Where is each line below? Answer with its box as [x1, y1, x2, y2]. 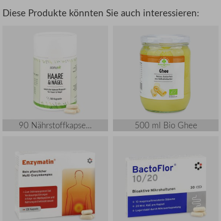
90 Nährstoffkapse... [19, 119, 92, 131]
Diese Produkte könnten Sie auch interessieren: [2, 6, 199, 19]
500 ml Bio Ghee [134, 119, 197, 131]
